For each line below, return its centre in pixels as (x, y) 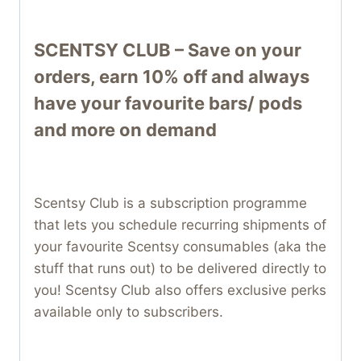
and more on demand (125, 129)
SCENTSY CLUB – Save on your (168, 50)
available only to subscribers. (129, 311)
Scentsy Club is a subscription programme (170, 203)
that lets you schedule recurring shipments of (180, 224)
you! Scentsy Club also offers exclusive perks (180, 290)
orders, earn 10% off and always (172, 76)
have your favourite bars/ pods (168, 103)
